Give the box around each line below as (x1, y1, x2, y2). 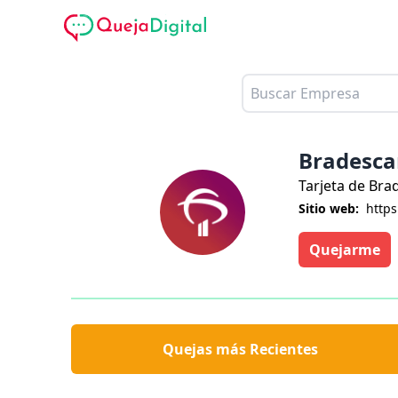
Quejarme (309, 239, 380, 259)
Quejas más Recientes (163, 338, 319, 359)
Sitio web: (298, 199, 359, 217)
